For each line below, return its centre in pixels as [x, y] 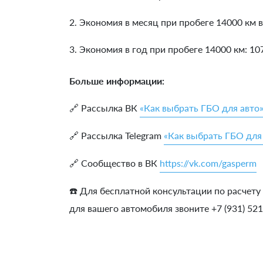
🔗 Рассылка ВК [104, 107]
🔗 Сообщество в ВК [114, 163]
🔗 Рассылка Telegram [117, 135]
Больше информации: [117, 80]
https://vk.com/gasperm [208, 163]
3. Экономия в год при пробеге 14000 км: [159, 49]
